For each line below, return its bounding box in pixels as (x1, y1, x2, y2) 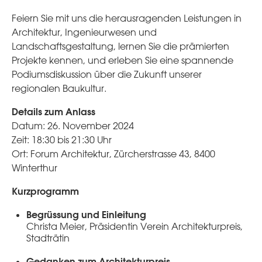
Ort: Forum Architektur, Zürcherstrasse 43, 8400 (12, 147, 215, 160)
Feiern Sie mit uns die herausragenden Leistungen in (12, 12, 242, 24)
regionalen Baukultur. (12, 82, 106, 94)
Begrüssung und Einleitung (26, 208, 146, 220)
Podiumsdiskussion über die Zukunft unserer (12, 68, 202, 80)
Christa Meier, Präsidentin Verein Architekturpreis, (26, 220, 243, 232)
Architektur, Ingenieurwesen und (12, 26, 157, 38)
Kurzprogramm (12, 184, 79, 197)
